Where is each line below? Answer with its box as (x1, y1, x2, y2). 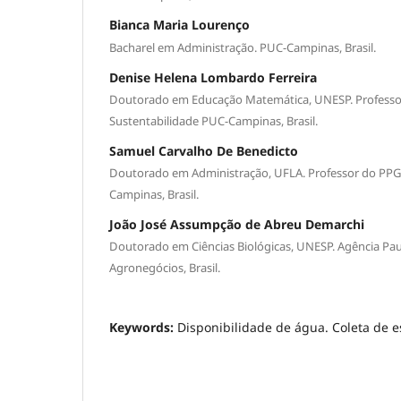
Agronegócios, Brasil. (109, 260, 220, 277)
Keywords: (109, 319, 177, 337)
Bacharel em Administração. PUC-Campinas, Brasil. (109, 39, 376, 56)
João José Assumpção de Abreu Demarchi (109, 216, 364, 234)
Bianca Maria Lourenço (109, 15, 250, 33)
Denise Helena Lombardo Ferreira (109, 69, 317, 87)
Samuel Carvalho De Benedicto (109, 142, 298, 160)
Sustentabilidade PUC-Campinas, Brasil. (109, 113, 318, 130)
